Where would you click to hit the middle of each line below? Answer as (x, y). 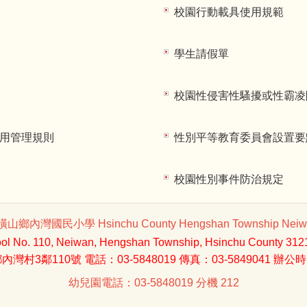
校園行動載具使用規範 (229, 12)
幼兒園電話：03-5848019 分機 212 (153, 283)
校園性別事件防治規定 (229, 179)
